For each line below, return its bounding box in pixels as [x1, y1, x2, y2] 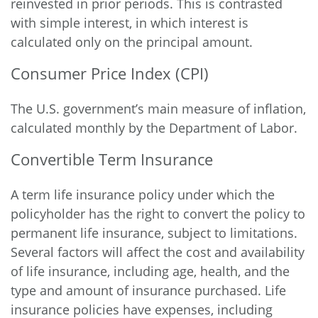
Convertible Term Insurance [11, 148, 213, 170]
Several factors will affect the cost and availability [11, 243, 305, 261]
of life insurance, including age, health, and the [11, 263, 290, 280]
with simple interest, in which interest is [11, 14, 248, 31]
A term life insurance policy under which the [11, 186, 275, 203]
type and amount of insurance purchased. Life [11, 282, 286, 299]
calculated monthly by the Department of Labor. [11, 119, 297, 136]
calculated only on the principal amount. [11, 33, 253, 50]
